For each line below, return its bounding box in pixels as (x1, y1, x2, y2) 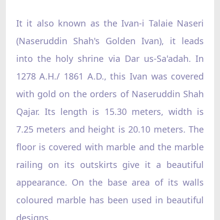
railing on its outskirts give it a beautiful (16, 158, 204, 170)
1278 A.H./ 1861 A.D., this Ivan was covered (16, 70, 204, 82)
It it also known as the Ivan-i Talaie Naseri (16, 17, 204, 29)
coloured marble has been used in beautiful (16, 193, 204, 206)
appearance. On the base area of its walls (16, 176, 204, 188)
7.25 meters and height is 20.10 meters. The (16, 123, 204, 135)
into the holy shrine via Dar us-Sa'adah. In (16, 52, 204, 64)
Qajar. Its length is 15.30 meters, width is (16, 105, 204, 117)
